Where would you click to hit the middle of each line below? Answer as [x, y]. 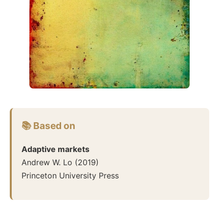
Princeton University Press [70, 175]
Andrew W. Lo [47, 162]
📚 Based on [48, 125]
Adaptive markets [55, 149]
